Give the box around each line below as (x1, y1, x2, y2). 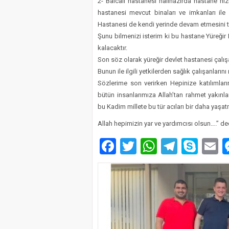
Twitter (136, 136, 187, 156)
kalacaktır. (98, 44, 127, 52)
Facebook (116, 136, 184, 156)
